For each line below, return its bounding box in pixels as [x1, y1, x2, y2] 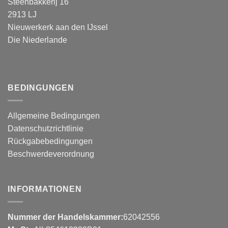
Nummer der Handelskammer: [8, 213, 123, 222]
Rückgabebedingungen [8, 136, 93, 146]
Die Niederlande [8, 36, 67, 45]
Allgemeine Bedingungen [8, 111, 100, 120]
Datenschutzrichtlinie [8, 124, 83, 133]
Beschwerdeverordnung [8, 149, 94, 158]
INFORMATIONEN [8, 185, 82, 194]
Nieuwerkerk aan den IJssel [8, 23, 108, 32]
